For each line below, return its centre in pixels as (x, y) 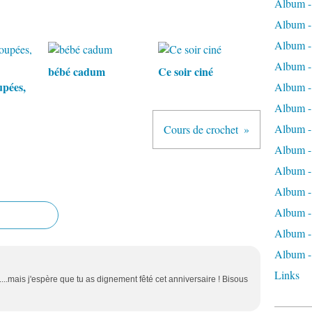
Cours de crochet (201, 129)
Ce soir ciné (185, 71)
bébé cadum (77, 71)
